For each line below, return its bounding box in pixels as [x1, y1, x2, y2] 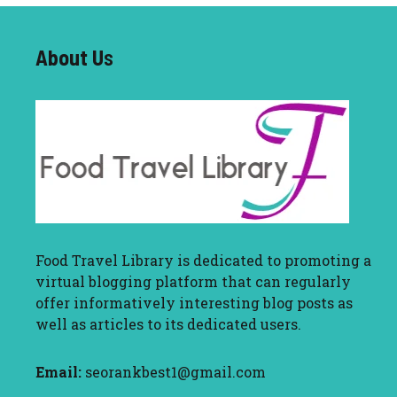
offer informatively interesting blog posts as [35, 293, 353, 313]
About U [35, 44, 104, 71]
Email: [35, 362, 82, 382]
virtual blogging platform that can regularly [35, 272, 351, 292]
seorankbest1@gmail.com [85, 362, 266, 382]
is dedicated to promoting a [174, 251, 371, 270]
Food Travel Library [35, 251, 174, 270]
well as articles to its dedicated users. [35, 315, 301, 334]
